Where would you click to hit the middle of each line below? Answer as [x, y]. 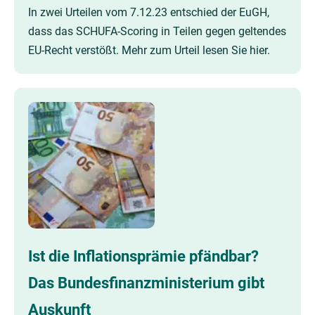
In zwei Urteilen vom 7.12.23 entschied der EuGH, [149, 12]
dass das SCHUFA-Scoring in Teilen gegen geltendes [157, 31]
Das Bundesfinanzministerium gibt [146, 283]
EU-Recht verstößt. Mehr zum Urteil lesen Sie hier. [149, 50]
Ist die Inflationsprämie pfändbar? [143, 256]
